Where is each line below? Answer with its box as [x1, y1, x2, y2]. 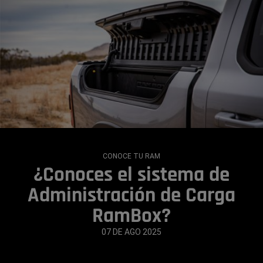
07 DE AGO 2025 [102, 227, 161, 237]
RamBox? [92, 203, 171, 229]
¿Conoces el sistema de [33, 161, 230, 188]
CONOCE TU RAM [103, 152, 160, 160]
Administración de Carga [28, 182, 235, 208]
